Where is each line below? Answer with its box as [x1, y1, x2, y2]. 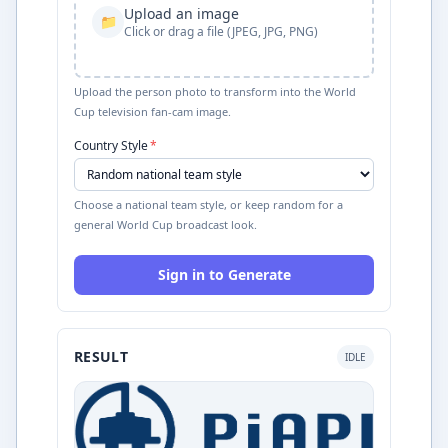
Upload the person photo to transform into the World [74, 84, 356, 99]
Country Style [74, 137, 148, 154]
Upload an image [124, 4, 239, 23]
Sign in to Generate [157, 265, 291, 284]
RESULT [74, 347, 129, 366]
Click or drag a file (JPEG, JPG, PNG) [124, 23, 318, 40]
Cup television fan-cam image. [74, 104, 231, 119]
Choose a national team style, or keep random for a [74, 197, 343, 212]
